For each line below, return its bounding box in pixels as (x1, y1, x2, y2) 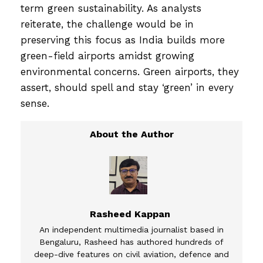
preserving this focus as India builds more (21, 33, 225, 46)
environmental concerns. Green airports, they (21, 65, 239, 77)
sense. (21, 97, 60, 109)
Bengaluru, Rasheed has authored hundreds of (39, 237, 224, 247)
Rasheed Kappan (90, 208, 170, 220)
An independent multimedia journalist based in (39, 224, 224, 234)
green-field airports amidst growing (21, 49, 194, 62)
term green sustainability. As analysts (21, 2, 201, 14)
